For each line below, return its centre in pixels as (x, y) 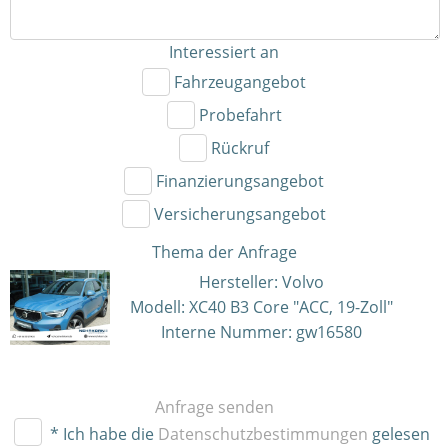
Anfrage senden (214, 407)
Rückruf (240, 148)
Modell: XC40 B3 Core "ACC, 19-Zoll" (261, 307)
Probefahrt (240, 115)
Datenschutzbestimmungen (263, 434)
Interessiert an (224, 52)
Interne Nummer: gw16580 (261, 332)
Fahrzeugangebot (240, 82)
